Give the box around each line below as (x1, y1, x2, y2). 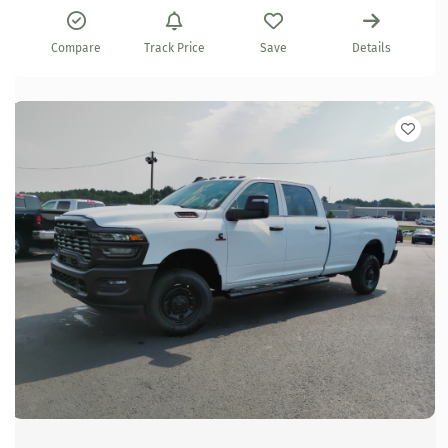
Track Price (144, 41, 206, 56)
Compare (51, 41, 102, 56)
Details (352, 41, 392, 56)
